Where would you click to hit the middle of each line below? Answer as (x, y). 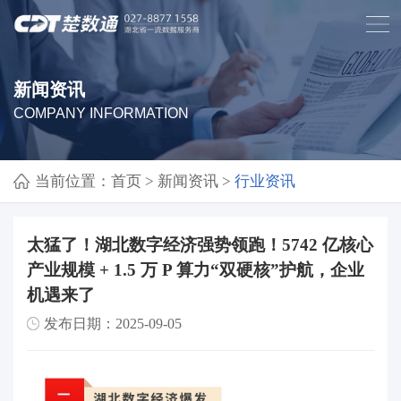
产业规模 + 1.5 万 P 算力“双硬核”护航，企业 (195, 269)
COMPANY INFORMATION (101, 114)
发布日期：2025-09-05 (112, 323)
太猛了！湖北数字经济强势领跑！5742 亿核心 (200, 244)
